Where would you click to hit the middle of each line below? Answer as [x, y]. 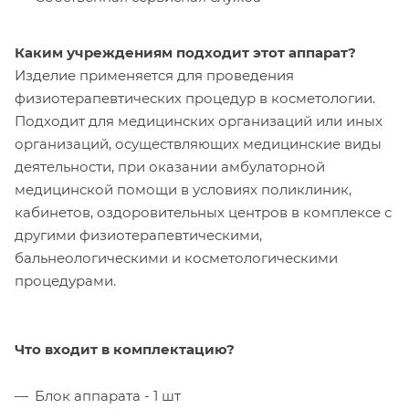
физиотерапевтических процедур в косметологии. [197, 98]
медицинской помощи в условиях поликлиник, [183, 189]
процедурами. [65, 280]
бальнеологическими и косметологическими [176, 257]
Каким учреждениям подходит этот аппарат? [185, 52]
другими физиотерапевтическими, [138, 235]
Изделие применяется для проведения [154, 75]
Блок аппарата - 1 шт [108, 395]
